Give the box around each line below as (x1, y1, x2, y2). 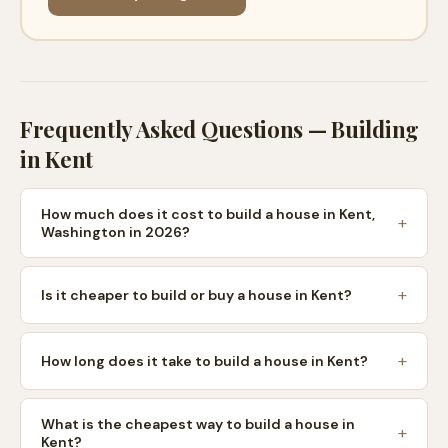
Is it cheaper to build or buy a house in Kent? (41, 286, 352, 304)
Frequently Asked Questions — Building (20, 114, 419, 144)
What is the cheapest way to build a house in (41, 415, 355, 433)
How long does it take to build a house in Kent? (41, 352, 368, 370)
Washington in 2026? (41, 223, 190, 241)
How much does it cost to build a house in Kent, (41, 205, 375, 223)
